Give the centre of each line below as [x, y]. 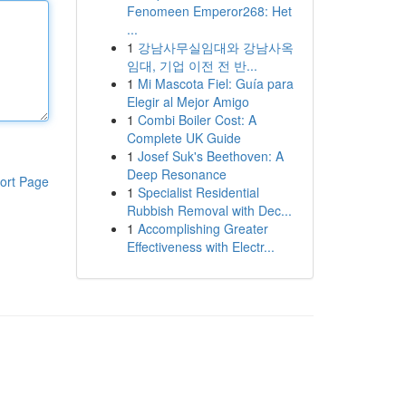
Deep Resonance [176, 174]
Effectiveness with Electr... [200, 246]
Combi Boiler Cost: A [197, 120]
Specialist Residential [198, 192]
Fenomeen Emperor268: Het [209, 11]
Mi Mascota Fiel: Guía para [215, 83]
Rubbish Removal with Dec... [209, 210]
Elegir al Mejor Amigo [188, 101]
